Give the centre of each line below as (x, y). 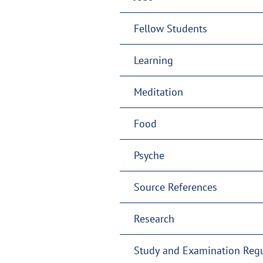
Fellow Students (171, 28)
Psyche (149, 155)
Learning (154, 60)
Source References (176, 187)
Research (154, 218)
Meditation (159, 92)
